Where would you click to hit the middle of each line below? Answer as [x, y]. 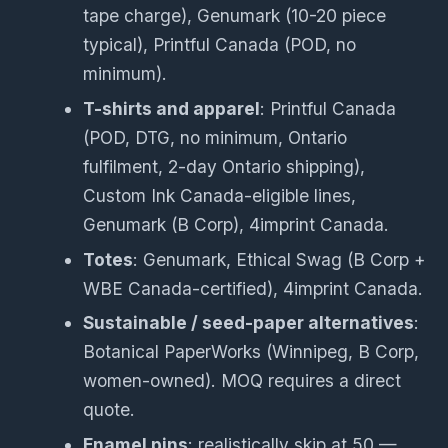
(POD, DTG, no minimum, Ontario [215, 137]
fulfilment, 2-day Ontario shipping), [224, 166]
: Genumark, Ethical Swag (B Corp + [280, 259]
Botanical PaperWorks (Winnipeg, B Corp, [251, 352]
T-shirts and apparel [172, 108]
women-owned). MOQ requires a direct [242, 381]
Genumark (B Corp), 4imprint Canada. [236, 224]
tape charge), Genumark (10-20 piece [235, 16]
